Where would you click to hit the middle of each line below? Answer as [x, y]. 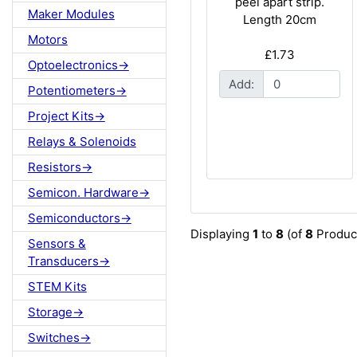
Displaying [222, 233]
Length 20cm [279, 20]
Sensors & [57, 244]
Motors [47, 40]
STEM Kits [57, 287]
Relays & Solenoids [82, 142]
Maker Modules [71, 14]
